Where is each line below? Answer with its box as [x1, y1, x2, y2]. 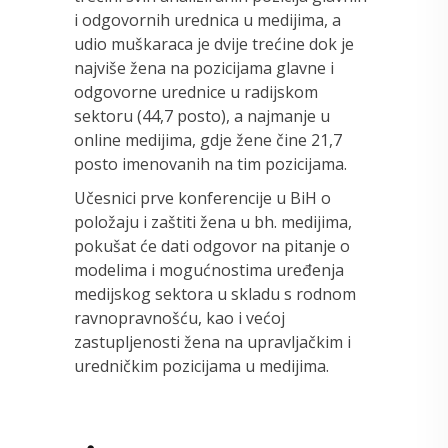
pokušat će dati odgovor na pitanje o [74, 234, 350, 257]
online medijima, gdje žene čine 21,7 [74, 128, 342, 151]
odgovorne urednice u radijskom [74, 80, 318, 103]
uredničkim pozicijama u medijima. [74, 354, 333, 377]
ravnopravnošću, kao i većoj [74, 306, 285, 329]
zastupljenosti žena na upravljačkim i [74, 330, 351, 353]
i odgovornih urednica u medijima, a [74, 8, 341, 31]
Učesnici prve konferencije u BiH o [74, 186, 331, 209]
